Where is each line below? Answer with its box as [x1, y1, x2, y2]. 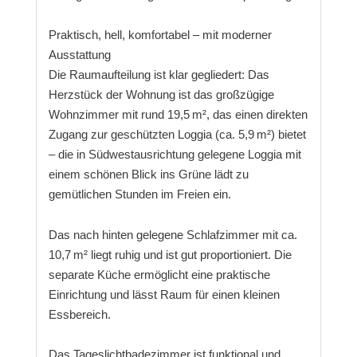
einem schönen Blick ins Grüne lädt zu [48, 167, 249, 182]
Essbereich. [48, 307, 111, 321]
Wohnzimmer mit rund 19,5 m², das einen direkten [48, 108, 308, 122]
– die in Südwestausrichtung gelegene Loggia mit [48, 147, 301, 162]
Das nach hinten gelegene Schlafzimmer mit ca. [48, 227, 297, 241]
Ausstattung [48, 48, 111, 62]
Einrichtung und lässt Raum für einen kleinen [48, 287, 280, 301]
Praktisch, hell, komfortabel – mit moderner [48, 28, 272, 42]
